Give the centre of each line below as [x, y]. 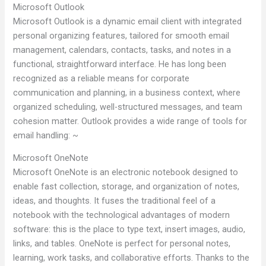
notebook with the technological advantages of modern [122, 215]
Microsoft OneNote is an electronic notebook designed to [126, 172]
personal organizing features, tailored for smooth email [121, 35]
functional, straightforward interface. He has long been [120, 64]
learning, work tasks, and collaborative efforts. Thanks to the [132, 258]
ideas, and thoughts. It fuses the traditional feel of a [115, 201]
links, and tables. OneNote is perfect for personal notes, [122, 244]
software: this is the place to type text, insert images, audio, [129, 229]
